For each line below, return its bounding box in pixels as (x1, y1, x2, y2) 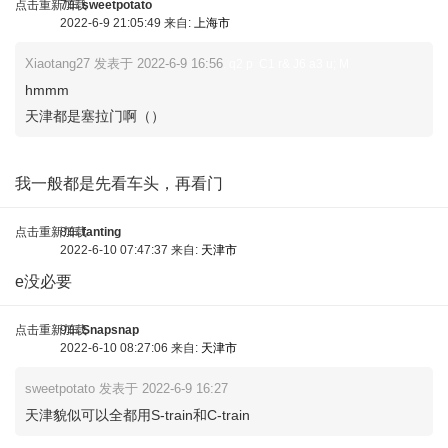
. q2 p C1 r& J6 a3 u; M (223, 57, 349, 71)
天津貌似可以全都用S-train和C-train (25, 407, 250, 423)
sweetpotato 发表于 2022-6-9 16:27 (25, 381, 228, 396)
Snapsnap (82, 323, 139, 337)
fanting (82, 225, 121, 239)
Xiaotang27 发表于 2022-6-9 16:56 (25, 56, 223, 71)
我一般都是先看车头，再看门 (15, 175, 223, 192)
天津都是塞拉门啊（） (25, 108, 165, 124)
